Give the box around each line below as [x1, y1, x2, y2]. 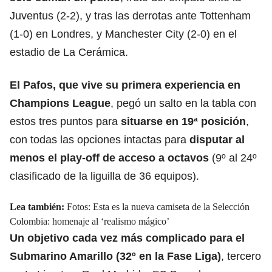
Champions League [10, 97, 110, 109]
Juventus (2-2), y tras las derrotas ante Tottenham [10, 9, 251, 22]
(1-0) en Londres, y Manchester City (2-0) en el [10, 27, 237, 40]
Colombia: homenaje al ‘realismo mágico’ [10, 216, 169, 226]
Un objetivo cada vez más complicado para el [10, 231, 245, 244]
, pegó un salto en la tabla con [110, 97, 256, 109]
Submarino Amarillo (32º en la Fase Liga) [10, 250, 221, 262]
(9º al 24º [209, 151, 257, 164]
